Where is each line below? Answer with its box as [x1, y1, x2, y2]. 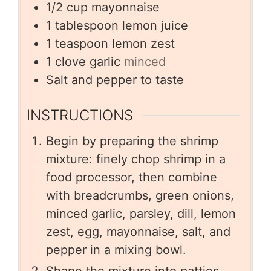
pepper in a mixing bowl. [46, 243, 186, 258]
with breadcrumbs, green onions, [46, 188, 234, 203]
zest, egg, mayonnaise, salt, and [46, 224, 230, 240]
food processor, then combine [46, 170, 217, 185]
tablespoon [55, 18, 119, 33]
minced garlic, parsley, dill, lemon [46, 206, 236, 221]
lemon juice [122, 18, 188, 33]
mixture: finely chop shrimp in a [46, 152, 226, 167]
